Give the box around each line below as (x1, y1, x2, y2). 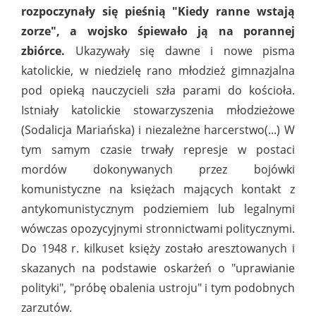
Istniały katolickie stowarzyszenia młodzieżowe (21, 102, 295, 119)
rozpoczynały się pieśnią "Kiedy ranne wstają (21, 4, 295, 20)
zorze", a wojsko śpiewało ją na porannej (21, 23, 295, 39)
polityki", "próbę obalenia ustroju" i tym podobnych (21, 280, 295, 296)
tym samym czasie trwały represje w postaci (21, 142, 295, 158)
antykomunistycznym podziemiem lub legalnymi (21, 201, 295, 217)
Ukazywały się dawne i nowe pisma (65, 43, 295, 59)
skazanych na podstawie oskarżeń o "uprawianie (21, 260, 295, 276)
